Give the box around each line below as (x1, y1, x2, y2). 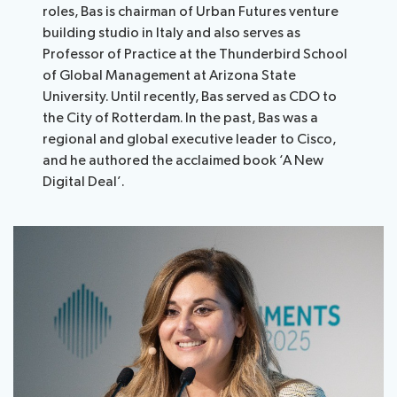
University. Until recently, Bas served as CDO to (43, 89, 338, 106)
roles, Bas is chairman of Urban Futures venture (43, 4, 339, 21)
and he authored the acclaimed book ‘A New (43, 152, 324, 170)
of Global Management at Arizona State (43, 67, 297, 85)
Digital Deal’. (43, 174, 126, 191)
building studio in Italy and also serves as (43, 25, 301, 43)
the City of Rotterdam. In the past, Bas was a (43, 110, 319, 128)
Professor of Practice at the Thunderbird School (43, 46, 348, 64)
